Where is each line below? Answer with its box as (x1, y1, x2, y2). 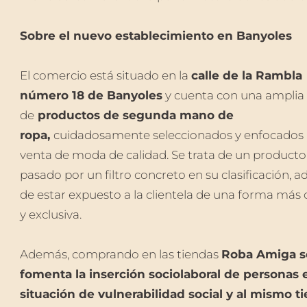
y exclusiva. (19, 208, 82, 222)
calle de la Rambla (191, 69, 302, 83)
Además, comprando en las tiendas (19, 247, 221, 261)
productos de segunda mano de (34, 108, 234, 123)
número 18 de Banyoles (19, 88, 162, 103)
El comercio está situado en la (19, 69, 191, 83)
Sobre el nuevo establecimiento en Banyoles (19, 29, 292, 43)
